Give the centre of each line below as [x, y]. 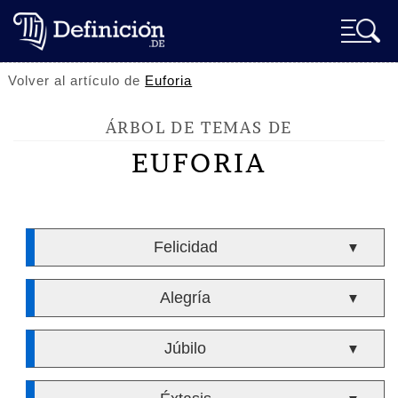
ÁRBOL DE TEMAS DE [199, 127]
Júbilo [186, 348]
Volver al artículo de [77, 80]
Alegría [186, 298]
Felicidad [185, 247]
